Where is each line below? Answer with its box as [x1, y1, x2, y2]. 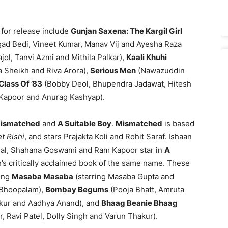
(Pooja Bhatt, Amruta [108, 184, 184, 194]
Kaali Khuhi [126, 52, 167, 62]
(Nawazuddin [136, 65, 185, 75]
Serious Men [90, 65, 136, 75]
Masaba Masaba [12, 171, 73, 181]
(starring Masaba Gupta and [73, 171, 174, 181]
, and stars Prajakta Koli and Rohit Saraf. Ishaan [24, 131, 192, 141]
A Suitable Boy [58, 118, 111, 128]
